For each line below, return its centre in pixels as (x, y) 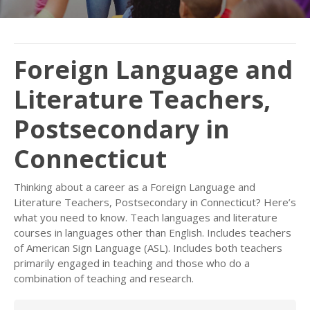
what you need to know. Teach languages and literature (146, 217)
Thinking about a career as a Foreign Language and (135, 187)
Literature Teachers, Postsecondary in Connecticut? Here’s (155, 202)
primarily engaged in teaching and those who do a (132, 263)
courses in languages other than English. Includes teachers (153, 232)
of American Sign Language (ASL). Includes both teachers (148, 248)
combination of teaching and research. (104, 278)
